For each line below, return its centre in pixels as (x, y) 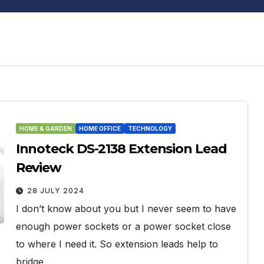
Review (39, 167)
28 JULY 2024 (55, 190)
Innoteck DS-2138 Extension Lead (121, 148)
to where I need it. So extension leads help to (117, 244)
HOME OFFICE (100, 128)
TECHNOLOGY (150, 128)
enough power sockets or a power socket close (123, 226)
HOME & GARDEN (45, 128)
